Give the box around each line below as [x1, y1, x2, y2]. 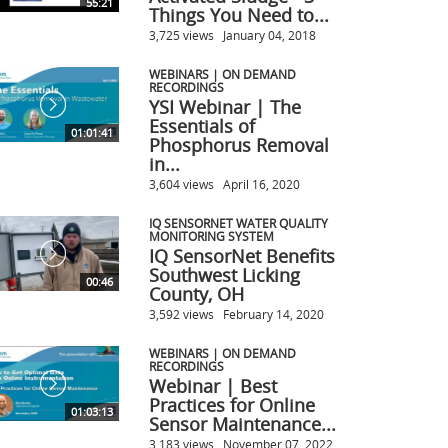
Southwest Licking [148, 262, 300, 287]
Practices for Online [148, 392, 315, 417]
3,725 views [148, 26, 214, 43]
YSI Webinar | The [148, 94, 301, 119]
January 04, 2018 [222, 26, 316, 43]
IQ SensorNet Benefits [148, 243, 335, 268]
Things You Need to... [148, 2, 329, 27]
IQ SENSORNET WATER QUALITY [148, 214, 328, 231]
